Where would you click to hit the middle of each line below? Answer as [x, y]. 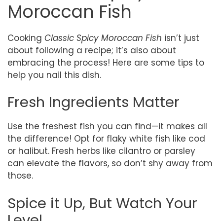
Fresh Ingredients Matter [93, 102]
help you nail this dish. [54, 75]
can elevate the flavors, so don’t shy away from [110, 163]
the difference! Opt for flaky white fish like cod [106, 139]
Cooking [26, 38]
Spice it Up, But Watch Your [102, 203]
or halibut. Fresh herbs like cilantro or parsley [101, 151]
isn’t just [181, 38]
